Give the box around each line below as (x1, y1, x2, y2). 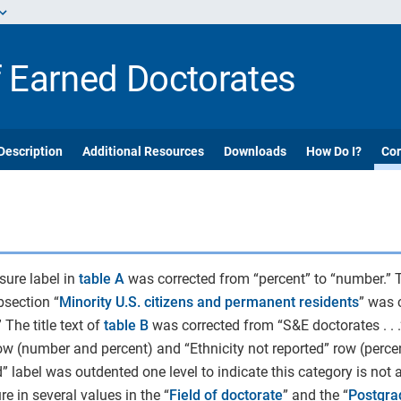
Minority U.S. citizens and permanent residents (58, 294, 359, 311)
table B (103, 317, 149, 334)
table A (78, 270, 124, 287)
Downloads (224, 144, 286, 158)
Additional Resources (82, 144, 204, 158)
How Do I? (306, 144, 362, 158)
